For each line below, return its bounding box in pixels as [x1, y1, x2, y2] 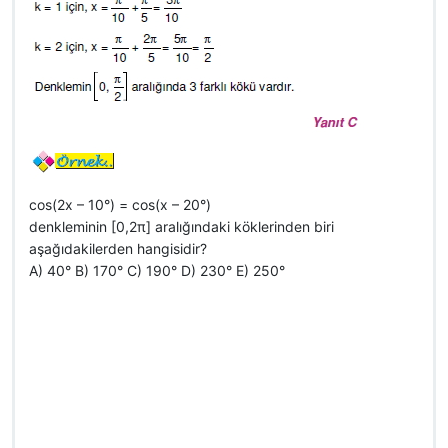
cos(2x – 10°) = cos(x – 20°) [29, 196, 211, 213]
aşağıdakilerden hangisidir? [29, 240, 207, 257]
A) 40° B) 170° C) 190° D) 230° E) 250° [29, 262, 285, 279]
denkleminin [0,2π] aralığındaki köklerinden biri [29, 218, 334, 235]
